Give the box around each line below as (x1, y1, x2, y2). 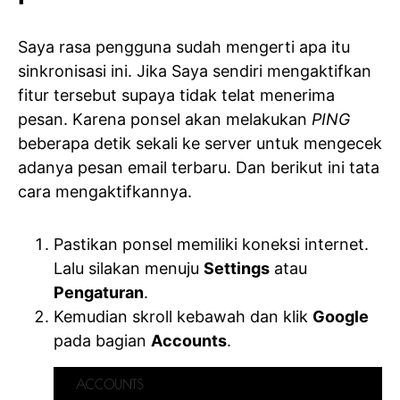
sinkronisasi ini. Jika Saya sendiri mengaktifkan (18, 62, 371, 81)
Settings (204, 259, 270, 279)
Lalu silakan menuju (54, 259, 204, 279)
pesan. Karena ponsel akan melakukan (18, 110, 312, 129)
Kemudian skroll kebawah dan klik (54, 307, 312, 327)
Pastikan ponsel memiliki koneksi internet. (54, 235, 369, 254)
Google (312, 307, 369, 327)
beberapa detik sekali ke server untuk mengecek (18, 134, 382, 154)
